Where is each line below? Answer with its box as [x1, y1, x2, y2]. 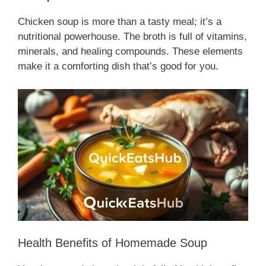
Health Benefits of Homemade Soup [18, 236, 207, 250]
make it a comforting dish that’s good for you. [18, 61, 218, 72]
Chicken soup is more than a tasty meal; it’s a [18, 16, 221, 28]
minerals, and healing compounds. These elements [18, 46, 243, 58]
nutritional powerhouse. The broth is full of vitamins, [18, 31, 247, 43]
